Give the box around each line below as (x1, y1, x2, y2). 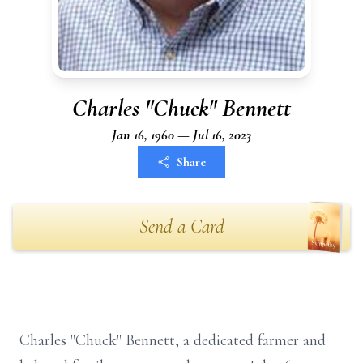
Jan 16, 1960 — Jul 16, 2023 (112, 126, 251, 143)
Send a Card (139, 215, 224, 238)
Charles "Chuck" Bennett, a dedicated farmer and (19, 331, 326, 350)
